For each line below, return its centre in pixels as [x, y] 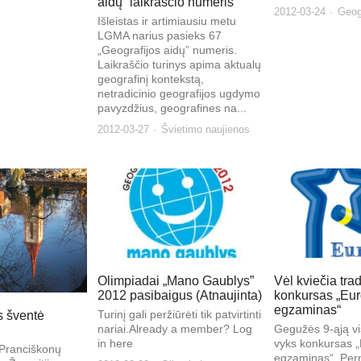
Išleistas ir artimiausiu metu [167, 21]
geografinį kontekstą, [151, 79]
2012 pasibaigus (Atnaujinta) [180, 295]
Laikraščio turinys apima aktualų [180, 64]
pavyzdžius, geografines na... [172, 108]
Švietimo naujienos [206, 129]
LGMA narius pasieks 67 [160, 35]
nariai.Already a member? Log [175, 328]
